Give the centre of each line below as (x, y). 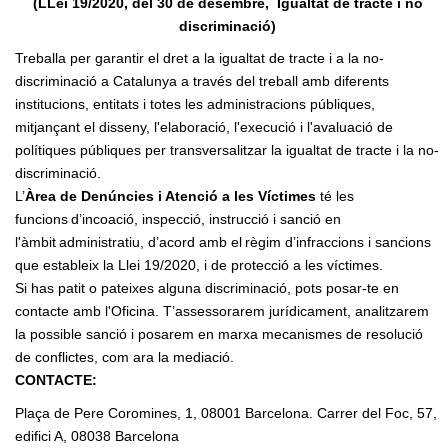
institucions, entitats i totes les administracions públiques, (195, 104)
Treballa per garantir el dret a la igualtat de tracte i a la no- (199, 58)
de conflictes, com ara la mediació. (126, 357)
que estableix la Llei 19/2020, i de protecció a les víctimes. (201, 265)
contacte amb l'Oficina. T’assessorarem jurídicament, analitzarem (222, 311)
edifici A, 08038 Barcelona (97, 435)
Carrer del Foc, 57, (377, 412)
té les (335, 196)
